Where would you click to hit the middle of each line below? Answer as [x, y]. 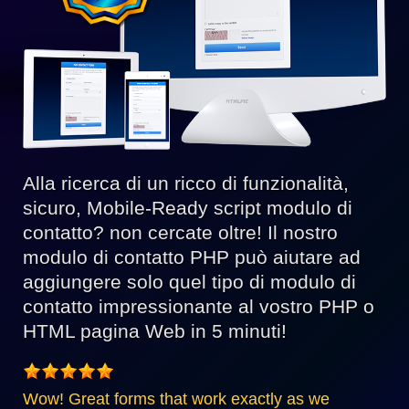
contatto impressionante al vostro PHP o [199, 307]
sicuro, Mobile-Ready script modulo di [188, 208]
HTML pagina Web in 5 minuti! [155, 331]
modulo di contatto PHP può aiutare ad [192, 257]
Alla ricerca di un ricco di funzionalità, [186, 184]
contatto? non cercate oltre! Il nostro [180, 233]
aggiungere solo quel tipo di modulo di [189, 282]
